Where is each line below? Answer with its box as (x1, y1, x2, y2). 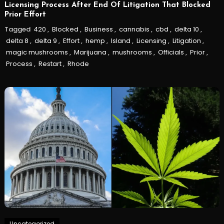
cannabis (118, 24, 149, 34)
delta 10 (174, 24, 199, 34)
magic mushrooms (5, 47, 68, 57)
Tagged (4, 24, 32, 34)
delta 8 (5, 35, 28, 45)
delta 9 (34, 35, 57, 45)
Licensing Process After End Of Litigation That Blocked (4, 1, 210, 9)
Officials (157, 47, 184, 57)
